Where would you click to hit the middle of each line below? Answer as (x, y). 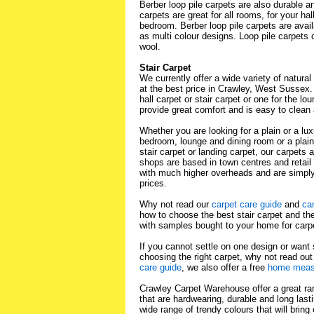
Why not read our (176, 205)
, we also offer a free (225, 268)
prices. (153, 184)
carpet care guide (247, 205)
